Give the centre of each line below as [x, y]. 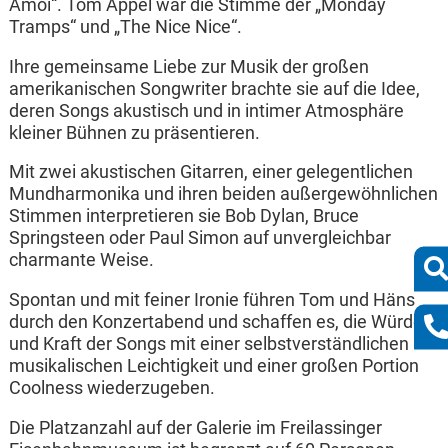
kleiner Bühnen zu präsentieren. [134, 132]
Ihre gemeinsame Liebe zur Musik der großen [188, 66]
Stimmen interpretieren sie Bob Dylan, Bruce [183, 216]
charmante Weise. [81, 260]
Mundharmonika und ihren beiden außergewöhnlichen [223, 194]
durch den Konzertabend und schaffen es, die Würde [215, 322]
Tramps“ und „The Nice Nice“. [125, 27]
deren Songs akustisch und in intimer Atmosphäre [206, 110]
